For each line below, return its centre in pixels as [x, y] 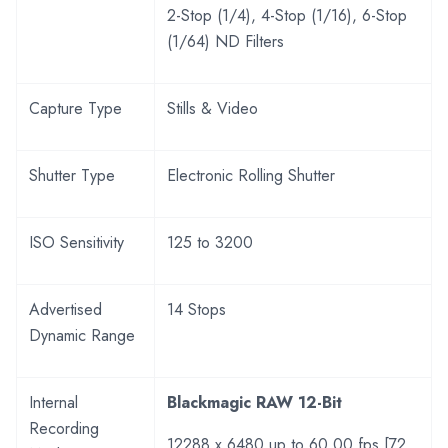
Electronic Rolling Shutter [251, 175]
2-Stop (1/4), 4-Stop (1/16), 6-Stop [287, 15]
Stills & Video [212, 108]
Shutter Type [72, 175]
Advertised [65, 309]
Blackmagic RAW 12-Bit [254, 402]
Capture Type [75, 108]
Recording [64, 428]
